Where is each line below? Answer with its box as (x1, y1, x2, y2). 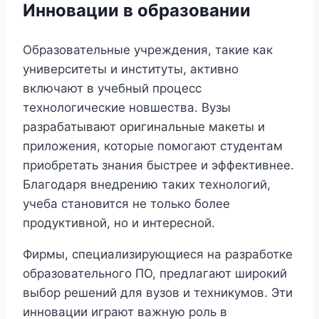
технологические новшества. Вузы (23, 100, 231, 115)
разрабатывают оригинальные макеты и (23, 119, 265, 134)
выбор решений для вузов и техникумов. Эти (23, 285, 293, 300)
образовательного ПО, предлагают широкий (23, 266, 287, 281)
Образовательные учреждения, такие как (23, 42, 273, 57)
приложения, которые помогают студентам (23, 138, 283, 153)
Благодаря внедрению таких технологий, (23, 177, 271, 192)
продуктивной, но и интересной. (23, 215, 215, 230)
